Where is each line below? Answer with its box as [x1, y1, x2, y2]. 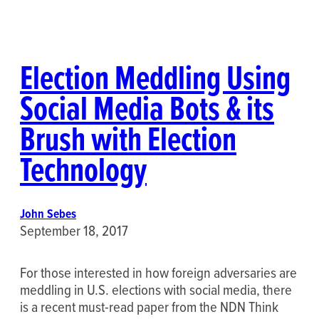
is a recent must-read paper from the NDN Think [20, 296, 278, 317]
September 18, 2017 [20, 219, 128, 241]
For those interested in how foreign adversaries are [20, 261, 297, 283]
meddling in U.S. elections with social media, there [20, 278, 292, 300]
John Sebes [20, 204, 76, 223]
